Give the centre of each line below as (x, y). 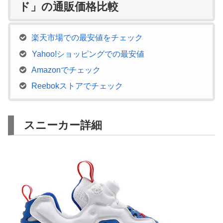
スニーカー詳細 (63, 125)
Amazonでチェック (66, 70)
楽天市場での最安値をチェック (87, 38)
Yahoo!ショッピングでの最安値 (88, 54)
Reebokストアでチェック (77, 86)
